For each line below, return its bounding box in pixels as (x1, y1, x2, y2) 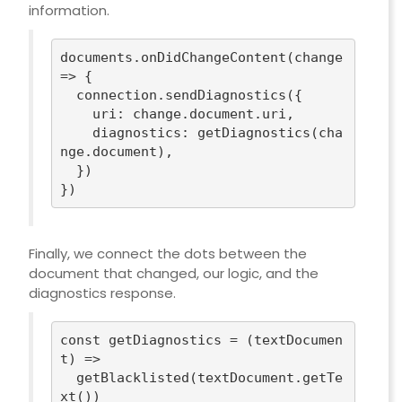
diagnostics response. (28, 284, 176, 303)
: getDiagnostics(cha (181, 124, 344, 141)
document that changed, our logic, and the (28, 264, 319, 284)
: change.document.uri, (117, 105, 295, 122)
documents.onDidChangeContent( (60, 48, 295, 66)
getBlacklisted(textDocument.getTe (60, 369, 77, 386)
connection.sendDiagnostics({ (60, 86, 77, 103)
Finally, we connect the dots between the (28, 244, 307, 264)
